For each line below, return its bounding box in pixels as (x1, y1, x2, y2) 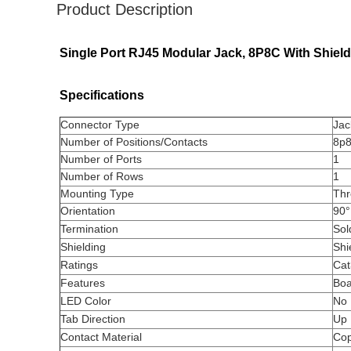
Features (60, 277, 105, 289)
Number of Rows (60, 170, 143, 183)
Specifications (60, 89, 144, 102)
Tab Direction (60, 313, 125, 325)
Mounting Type (60, 187, 134, 200)
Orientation (60, 204, 115, 217)
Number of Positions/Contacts (60, 136, 208, 148)
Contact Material (60, 331, 142, 343)
